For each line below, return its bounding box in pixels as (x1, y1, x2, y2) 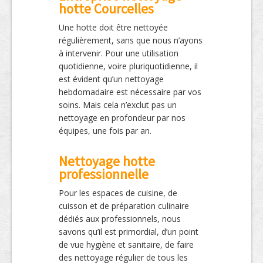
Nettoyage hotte (59, 152, 155, 170)
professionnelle (59, 165, 149, 183)
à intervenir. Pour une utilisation (59, 47, 178, 59)
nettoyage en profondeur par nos (59, 112, 186, 123)
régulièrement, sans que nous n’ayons (59, 34, 203, 46)
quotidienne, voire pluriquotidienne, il (59, 60, 198, 72)
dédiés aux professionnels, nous (59, 213, 181, 224)
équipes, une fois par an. (59, 124, 151, 136)
